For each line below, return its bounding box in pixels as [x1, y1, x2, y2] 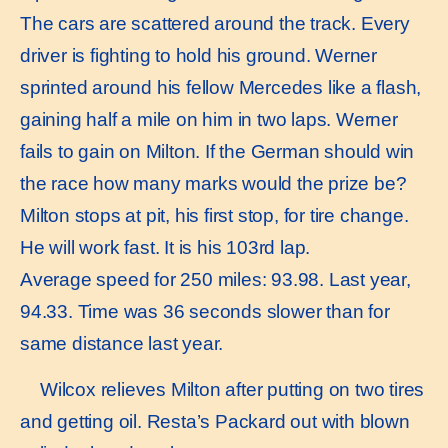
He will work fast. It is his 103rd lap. [20, 236, 311, 258]
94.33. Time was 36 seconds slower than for [20, 300, 390, 322]
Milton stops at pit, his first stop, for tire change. [20, 204, 409, 226]
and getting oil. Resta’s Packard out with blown [20, 411, 410, 433]
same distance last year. [20, 332, 224, 354]
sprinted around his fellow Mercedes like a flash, [20, 76, 422, 98]
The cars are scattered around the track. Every [20, 12, 410, 34]
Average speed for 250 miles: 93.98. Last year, [20, 268, 411, 290]
